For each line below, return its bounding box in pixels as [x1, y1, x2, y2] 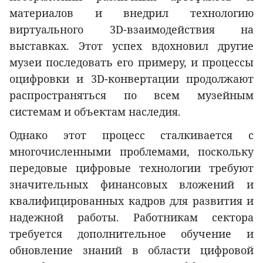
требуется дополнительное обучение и [9, 227, 254, 241]
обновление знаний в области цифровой [9, 243, 254, 257]
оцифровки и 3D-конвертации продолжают [9, 72, 254, 86]
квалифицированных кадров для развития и [9, 194, 254, 208]
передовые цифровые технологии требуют [9, 161, 254, 175]
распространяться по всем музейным [9, 88, 254, 102]
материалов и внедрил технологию [9, 6, 254, 20]
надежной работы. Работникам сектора [9, 210, 254, 224]
